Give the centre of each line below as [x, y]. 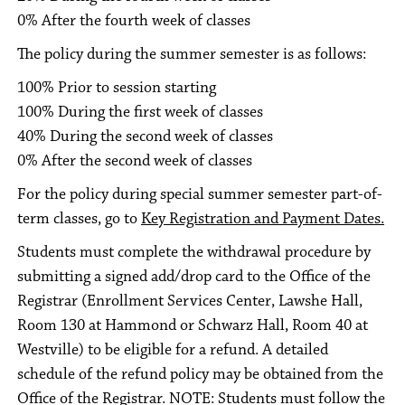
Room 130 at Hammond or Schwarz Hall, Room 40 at [193, 325]
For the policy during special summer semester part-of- [200, 194]
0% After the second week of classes [135, 161]
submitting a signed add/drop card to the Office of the [194, 277]
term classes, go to [79, 219]
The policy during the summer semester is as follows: [192, 54]
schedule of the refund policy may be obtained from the [200, 374]
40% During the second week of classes [145, 137]
